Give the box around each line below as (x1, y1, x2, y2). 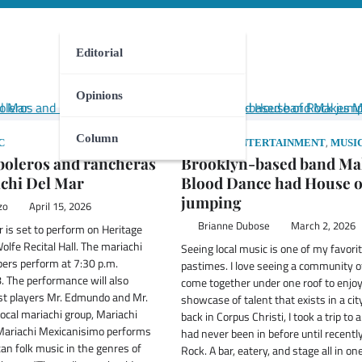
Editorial (76, 46, 123, 60)
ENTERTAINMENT (233, 137, 326, 149)
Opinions (76, 89, 123, 103)
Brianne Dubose (197, 217, 270, 234)
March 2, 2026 (290, 217, 356, 234)
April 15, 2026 (28, 198, 91, 214)
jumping (181, 191, 242, 213)
